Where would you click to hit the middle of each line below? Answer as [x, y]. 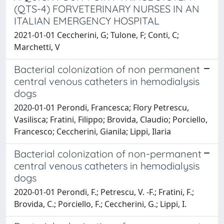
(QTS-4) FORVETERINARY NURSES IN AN [107, 8]
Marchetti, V [37, 47]
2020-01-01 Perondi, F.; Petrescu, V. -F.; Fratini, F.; [104, 192]
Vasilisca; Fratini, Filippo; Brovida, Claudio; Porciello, [111, 119]
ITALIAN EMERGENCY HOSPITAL [87, 20]
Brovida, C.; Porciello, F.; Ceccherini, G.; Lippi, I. [100, 204]
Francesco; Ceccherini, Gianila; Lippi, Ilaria [92, 131]
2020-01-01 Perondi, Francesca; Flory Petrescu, [101, 107]
